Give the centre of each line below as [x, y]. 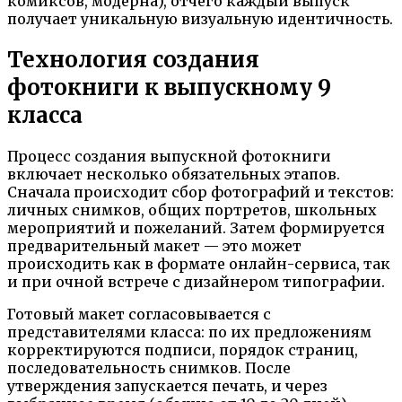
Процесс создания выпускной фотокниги [169, 156]
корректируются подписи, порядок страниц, [183, 350]
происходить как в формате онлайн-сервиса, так [199, 263]
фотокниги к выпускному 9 [169, 87]
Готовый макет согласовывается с [139, 314]
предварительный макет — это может [154, 245]
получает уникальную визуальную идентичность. [200, 18]
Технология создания [133, 59]
